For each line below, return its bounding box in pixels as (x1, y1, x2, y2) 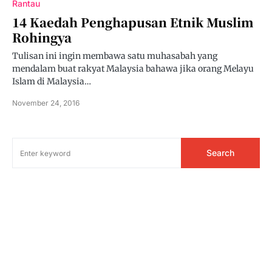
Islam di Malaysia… (12, 76, 91, 87)
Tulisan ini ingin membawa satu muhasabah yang (12, 50, 217, 61)
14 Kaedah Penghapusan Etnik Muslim (12, 13, 254, 31)
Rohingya (12, 29, 72, 46)
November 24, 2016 (12, 98, 80, 107)
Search (206, 148, 234, 158)
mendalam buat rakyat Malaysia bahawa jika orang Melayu (12, 63, 254, 74)
